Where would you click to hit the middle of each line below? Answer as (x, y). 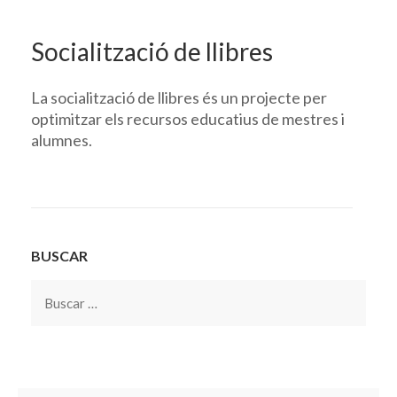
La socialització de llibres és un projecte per (179, 97)
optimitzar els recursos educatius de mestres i (188, 118)
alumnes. (62, 140)
